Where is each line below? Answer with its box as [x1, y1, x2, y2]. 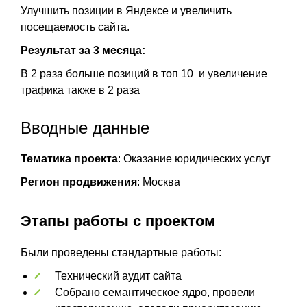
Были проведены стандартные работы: [21, 246, 221, 258]
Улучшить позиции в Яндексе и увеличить [21, 4, 232, 16]
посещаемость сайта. [21, 21, 132, 33]
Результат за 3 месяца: [21, 44, 145, 56]
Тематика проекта [21, 152, 118, 164]
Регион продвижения [21, 175, 137, 188]
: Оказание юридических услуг [118, 152, 271, 164]
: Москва [137, 175, 180, 188]
